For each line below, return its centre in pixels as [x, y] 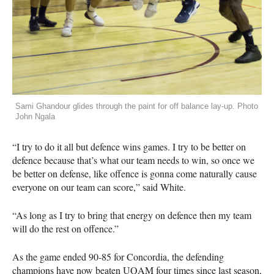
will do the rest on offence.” [65, 229]
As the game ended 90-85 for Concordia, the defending [118, 257]
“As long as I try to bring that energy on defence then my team [132, 215]
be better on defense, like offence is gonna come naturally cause [135, 174]
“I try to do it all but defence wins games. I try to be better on [129, 147]
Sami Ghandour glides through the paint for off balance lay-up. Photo [137, 106]
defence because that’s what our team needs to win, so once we [133, 160]
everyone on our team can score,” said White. [99, 187]
